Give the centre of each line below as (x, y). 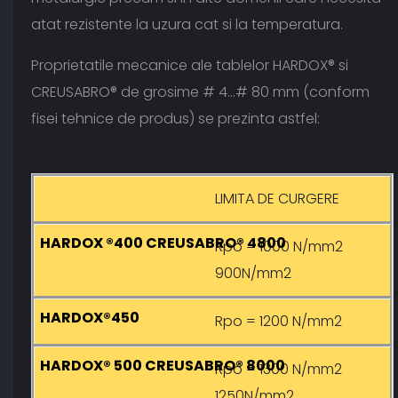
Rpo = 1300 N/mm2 (279, 370)
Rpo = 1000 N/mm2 (279, 247)
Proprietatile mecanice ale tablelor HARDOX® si (190, 66)
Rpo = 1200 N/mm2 (279, 322)
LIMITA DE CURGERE (277, 199)
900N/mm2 (253, 274)
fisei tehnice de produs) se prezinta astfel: (175, 119)
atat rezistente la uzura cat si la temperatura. (187, 25)
